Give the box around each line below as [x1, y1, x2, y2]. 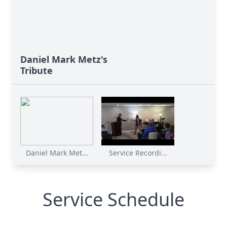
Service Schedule [43, 187, 184, 212]
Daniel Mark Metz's [20, 53, 107, 65]
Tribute [20, 64, 53, 77]
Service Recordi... [108, 148, 167, 158]
